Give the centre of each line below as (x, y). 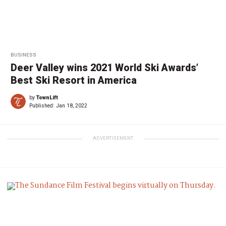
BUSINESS (23, 54)
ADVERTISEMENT (113, 138)
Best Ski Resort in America (74, 80)
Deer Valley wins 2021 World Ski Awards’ (104, 68)
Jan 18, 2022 (72, 105)
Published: (43, 105)
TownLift (47, 97)
